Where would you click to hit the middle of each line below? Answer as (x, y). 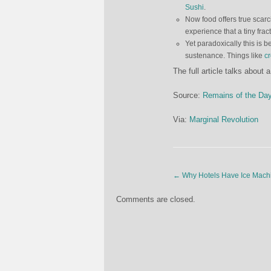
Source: (188, 95)
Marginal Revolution (224, 119)
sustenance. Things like (225, 56)
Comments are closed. (156, 199)
